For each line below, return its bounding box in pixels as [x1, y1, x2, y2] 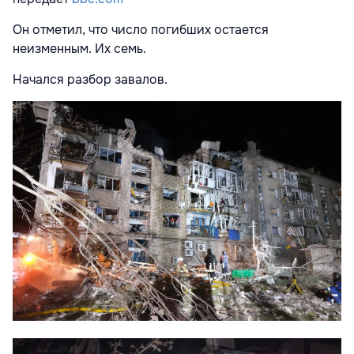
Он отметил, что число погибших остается [13, 21, 269, 39]
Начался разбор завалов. [13, 71, 168, 88]
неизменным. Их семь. [13, 40, 149, 58]
